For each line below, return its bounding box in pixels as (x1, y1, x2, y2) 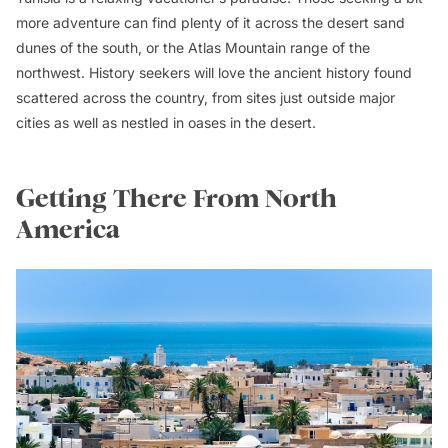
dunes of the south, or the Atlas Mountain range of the (16, 39, 370, 56)
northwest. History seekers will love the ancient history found (16, 64, 412, 81)
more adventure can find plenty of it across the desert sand (16, 14, 405, 31)
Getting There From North (16, 183, 337, 214)
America (16, 214, 120, 245)
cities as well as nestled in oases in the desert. (16, 114, 316, 131)
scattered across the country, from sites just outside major (16, 89, 395, 106)
